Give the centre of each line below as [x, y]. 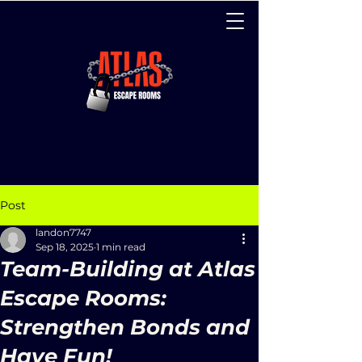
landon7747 [63, 232]
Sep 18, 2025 [65, 247]
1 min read [121, 247]
